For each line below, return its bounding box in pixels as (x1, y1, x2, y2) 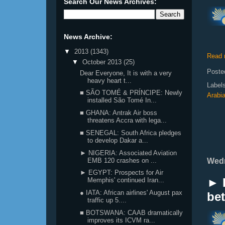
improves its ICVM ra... (87, 216, 156, 224)
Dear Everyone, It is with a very (80, 69, 172, 77)
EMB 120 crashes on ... (87, 156, 157, 164)
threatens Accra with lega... (87, 117, 167, 124)
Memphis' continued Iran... (87, 176, 165, 184)
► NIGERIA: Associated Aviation (80, 149, 177, 157)
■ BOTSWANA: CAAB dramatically (80, 208, 183, 216)
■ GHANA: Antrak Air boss (80, 109, 158, 117)
